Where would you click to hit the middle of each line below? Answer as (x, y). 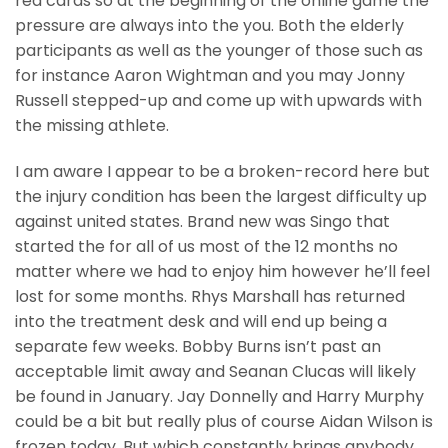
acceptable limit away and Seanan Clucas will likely (215, 371)
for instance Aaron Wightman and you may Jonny (210, 75)
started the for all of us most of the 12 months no (206, 246)
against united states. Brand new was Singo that (202, 221)
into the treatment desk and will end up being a (201, 321)
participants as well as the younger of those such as (219, 50)
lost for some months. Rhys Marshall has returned (210, 296)
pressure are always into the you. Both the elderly (209, 25)
